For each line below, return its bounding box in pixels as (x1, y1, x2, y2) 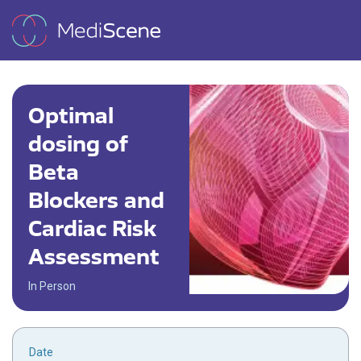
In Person (28, 280, 76, 293)
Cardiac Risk (28, 214, 156, 241)
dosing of (28, 130, 128, 156)
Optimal (28, 102, 114, 128)
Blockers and (28, 186, 164, 213)
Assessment (28, 243, 160, 269)
